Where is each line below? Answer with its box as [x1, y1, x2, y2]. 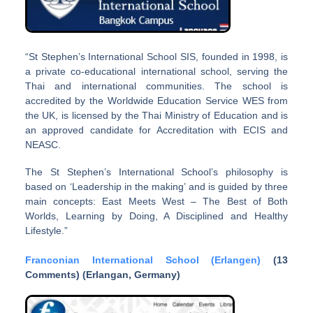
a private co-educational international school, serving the [24, 66, 289, 78]
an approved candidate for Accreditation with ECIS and [24, 124, 289, 136]
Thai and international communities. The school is [24, 80, 289, 92]
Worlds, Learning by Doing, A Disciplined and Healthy [24, 210, 289, 222]
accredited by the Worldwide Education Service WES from [24, 95, 289, 107]
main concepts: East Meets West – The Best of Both [24, 196, 289, 208]
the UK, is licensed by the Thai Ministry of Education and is [24, 110, 289, 122]
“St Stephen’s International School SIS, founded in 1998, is [24, 51, 289, 63]
